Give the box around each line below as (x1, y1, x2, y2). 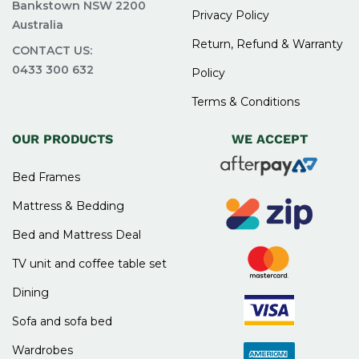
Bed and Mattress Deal (12, 227, 141, 242)
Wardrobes (12, 342, 73, 357)
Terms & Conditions (192, 94, 300, 109)
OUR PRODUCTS (12, 131, 113, 147)
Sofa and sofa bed (12, 313, 112, 329)
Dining (12, 284, 49, 300)
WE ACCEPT (231, 131, 308, 147)
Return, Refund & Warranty (192, 36, 343, 51)
